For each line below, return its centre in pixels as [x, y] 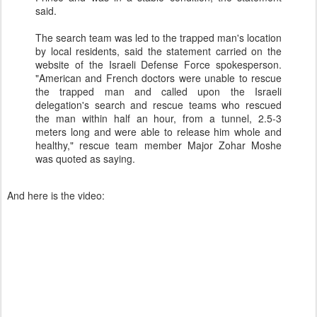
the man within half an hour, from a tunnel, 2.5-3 [158, 118]
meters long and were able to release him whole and [158, 132]
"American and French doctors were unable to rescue [158, 78]
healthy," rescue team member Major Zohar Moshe [158, 145]
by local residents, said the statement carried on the [158, 51]
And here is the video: [56, 195]
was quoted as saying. [85, 158]
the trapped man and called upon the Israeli [158, 91]
